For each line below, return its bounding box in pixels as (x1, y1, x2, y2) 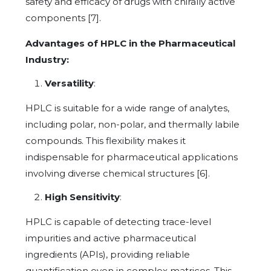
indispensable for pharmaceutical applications (25, 151, 238, 163)
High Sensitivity (45, 191, 120, 203)
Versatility (45, 77, 94, 89)
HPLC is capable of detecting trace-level (25, 215, 211, 227)
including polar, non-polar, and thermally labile (25, 118, 240, 130)
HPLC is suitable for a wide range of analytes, (25, 102, 229, 114)
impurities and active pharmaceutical (25, 232, 196, 244)
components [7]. (25, 11, 101, 24)
